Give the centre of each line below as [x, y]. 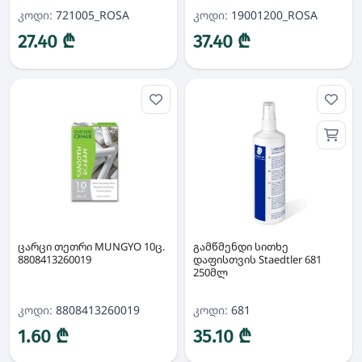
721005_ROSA [91, 15]
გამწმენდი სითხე [241, 246]
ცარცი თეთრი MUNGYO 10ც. [91, 246]
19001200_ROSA [273, 15]
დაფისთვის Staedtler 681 [257, 259]
